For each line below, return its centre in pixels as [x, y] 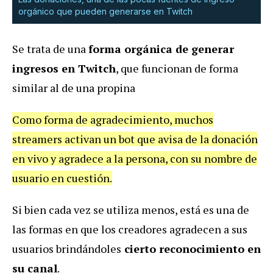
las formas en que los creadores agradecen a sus [130, 229]
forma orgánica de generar [161, 48]
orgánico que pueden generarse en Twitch [105, 11]
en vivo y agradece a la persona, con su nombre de [135, 158]
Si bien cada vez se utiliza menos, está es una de [131, 209]
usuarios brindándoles [67, 248]
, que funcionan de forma [177, 68]
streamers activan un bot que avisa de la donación [135, 139]
